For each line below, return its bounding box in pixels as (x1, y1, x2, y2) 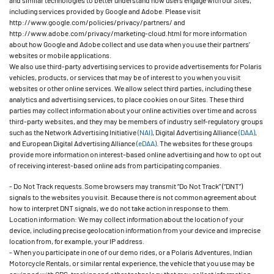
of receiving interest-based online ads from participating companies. (9, 161, 221, 169)
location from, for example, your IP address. (9, 237, 144, 245)
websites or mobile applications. (9, 51, 111, 59)
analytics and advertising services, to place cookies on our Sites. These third (9, 95, 244, 103)
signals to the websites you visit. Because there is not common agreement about (9, 193, 256, 201)
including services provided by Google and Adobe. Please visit (9, 7, 201, 15)
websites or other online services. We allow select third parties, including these (9, 84, 251, 92)
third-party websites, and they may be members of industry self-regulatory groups (9, 117, 263, 125)
